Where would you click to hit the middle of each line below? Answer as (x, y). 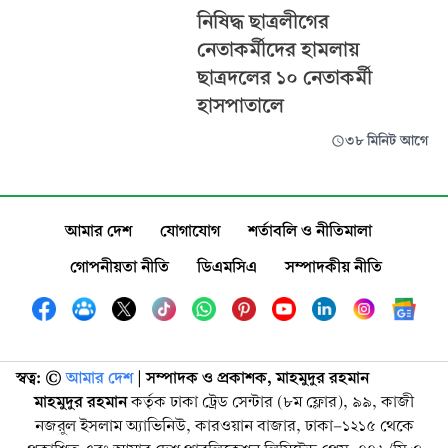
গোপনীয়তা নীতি (119, 266)
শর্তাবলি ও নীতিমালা (309, 230)
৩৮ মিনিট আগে (386, 140)
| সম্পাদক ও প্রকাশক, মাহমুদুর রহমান (253, 377)
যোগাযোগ (189, 230)
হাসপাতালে (240, 105)
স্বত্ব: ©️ (39, 377)
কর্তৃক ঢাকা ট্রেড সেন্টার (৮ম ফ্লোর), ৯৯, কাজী (270, 401)
